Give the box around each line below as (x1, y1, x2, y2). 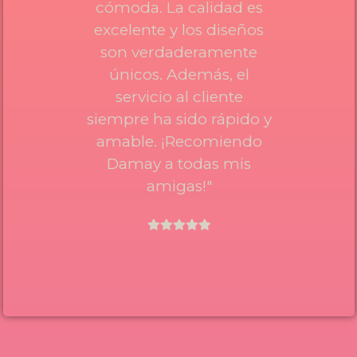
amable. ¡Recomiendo (96, 131, 262, 151)
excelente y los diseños (94, 20, 265, 39)
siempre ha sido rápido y (86, 109, 272, 128)
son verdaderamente (100, 42, 258, 61)
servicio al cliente (115, 87, 243, 106)
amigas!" (146, 176, 212, 195)
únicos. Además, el (108, 65, 249, 84)
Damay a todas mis (107, 154, 252, 173)
